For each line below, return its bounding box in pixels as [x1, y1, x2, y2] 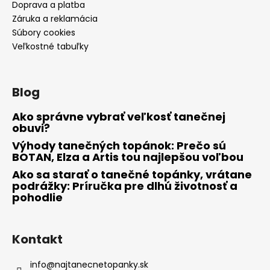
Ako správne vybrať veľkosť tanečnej [12, 109, 225, 125]
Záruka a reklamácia [12, 13, 98, 25]
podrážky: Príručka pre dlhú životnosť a [12, 178, 237, 194]
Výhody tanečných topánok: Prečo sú [12, 138, 226, 154]
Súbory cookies [12, 27, 75, 39]
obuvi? [12, 121, 50, 136]
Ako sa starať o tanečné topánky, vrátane [12, 167, 252, 183]
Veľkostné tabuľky [12, 40, 89, 53]
